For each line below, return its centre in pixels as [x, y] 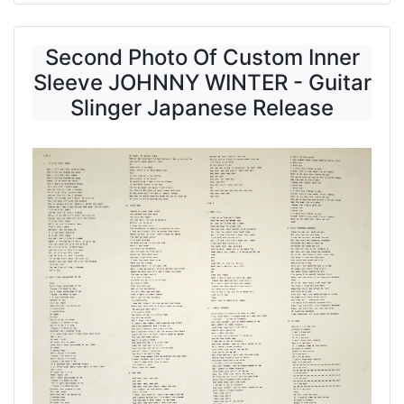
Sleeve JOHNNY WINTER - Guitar [202, 82]
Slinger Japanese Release [202, 107]
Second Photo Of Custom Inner [202, 57]
